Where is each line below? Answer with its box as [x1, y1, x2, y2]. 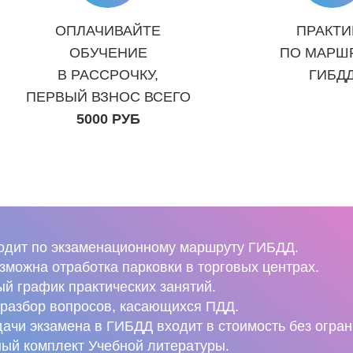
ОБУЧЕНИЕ [69, 45, 147, 61]
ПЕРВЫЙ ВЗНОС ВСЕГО [25, 89, 191, 105]
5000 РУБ [76, 111, 140, 127]
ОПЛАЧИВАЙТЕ [55, 23, 161, 39]
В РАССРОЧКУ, [58, 67, 158, 83]
